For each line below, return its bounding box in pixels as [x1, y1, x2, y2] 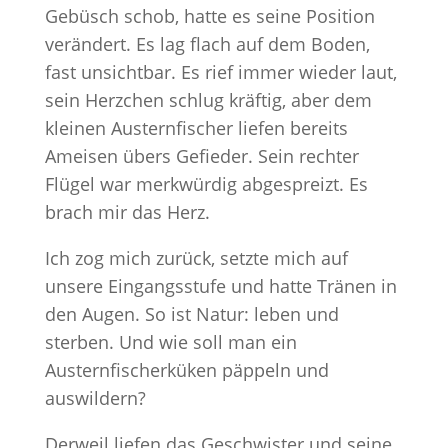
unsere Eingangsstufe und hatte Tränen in [44, 274, 397, 298]
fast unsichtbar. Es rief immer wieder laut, [44, 60, 397, 84]
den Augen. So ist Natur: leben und [44, 302, 339, 326]
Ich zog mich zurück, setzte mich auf [44, 246, 348, 270]
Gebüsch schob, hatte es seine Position [44, 4, 375, 28]
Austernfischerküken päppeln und [44, 358, 329, 382]
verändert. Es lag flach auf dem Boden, [44, 32, 370, 56]
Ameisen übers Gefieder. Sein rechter [44, 144, 359, 168]
